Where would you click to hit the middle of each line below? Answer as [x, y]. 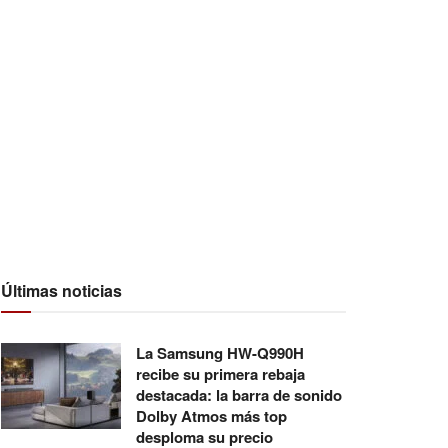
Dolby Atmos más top [211, 416]
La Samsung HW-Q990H [220, 353]
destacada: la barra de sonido [239, 395]
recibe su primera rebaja [220, 374]
